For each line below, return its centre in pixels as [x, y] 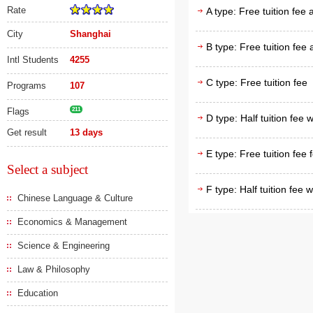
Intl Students [33, 60]
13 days [86, 132]
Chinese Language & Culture [75, 198]
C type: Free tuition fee [257, 82]
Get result [27, 132]
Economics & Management [72, 222]
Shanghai [90, 34]
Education [38, 293]
